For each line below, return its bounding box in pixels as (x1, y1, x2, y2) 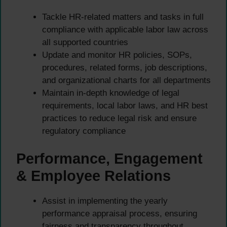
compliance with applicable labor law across (42, 24, 208, 34)
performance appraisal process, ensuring (42, 209, 197, 219)
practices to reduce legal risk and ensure (42, 113, 197, 123)
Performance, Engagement (16, 150, 203, 167)
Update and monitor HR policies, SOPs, (42, 50, 192, 60)
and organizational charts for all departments (42, 75, 211, 85)
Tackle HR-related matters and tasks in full (42, 12, 204, 22)
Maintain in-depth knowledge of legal (42, 88, 179, 98)
